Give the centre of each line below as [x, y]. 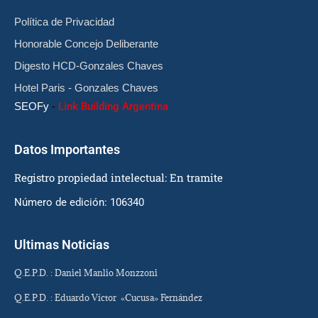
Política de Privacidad [64, 21]
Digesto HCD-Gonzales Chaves [89, 65]
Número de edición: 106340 [79, 202]
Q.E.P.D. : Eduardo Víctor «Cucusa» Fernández [108, 297]
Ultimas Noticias [62, 244]
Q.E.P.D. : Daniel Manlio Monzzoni [86, 272]
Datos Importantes [67, 149]
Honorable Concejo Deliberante [86, 43]
